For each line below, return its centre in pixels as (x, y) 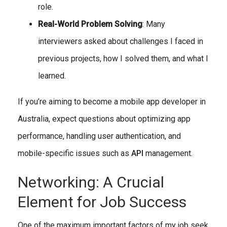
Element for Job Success (102, 202)
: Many (154, 24)
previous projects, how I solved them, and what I (123, 58)
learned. (52, 75)
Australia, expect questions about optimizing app (104, 119)
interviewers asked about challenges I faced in (121, 41)
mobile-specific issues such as (74, 153)
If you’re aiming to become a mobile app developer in (112, 101)
